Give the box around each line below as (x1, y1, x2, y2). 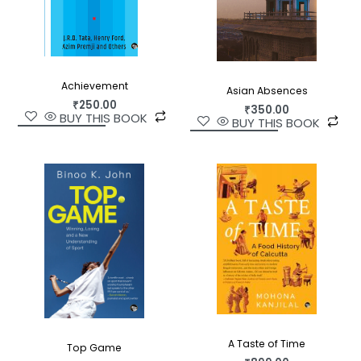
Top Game (67, 340, 122, 355)
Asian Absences (226, 83, 308, 98)
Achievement (60, 78, 128, 93)
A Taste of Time (228, 337, 305, 351)
